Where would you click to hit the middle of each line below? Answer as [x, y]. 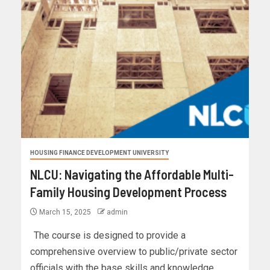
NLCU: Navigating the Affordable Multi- [132, 174]
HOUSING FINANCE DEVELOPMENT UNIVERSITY [99, 153]
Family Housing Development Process [128, 192]
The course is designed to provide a [108, 236]
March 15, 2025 [65, 212]
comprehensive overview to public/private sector [134, 252]
